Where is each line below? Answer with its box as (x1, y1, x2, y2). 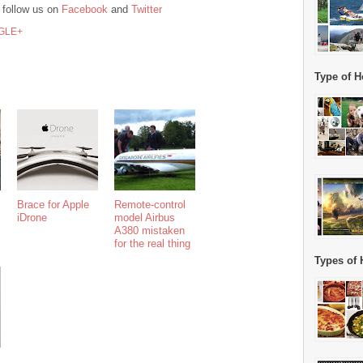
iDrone (17, 211, 47, 224)
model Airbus (114, 211, 175, 224)
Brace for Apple (17, 199, 89, 211)
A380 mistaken (114, 224, 185, 237)
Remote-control (114, 199, 186, 211)
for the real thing (114, 237, 190, 250)
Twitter (131, 2, 162, 15)
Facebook (62, 2, 108, 15)
